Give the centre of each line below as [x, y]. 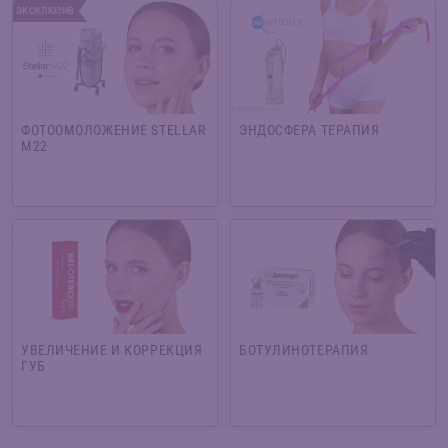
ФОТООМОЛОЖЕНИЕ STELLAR [113, 129]
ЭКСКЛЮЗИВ [45, 10]
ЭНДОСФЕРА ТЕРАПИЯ [309, 129]
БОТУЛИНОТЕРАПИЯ [304, 349]
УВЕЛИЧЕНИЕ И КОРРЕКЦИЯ [112, 349]
